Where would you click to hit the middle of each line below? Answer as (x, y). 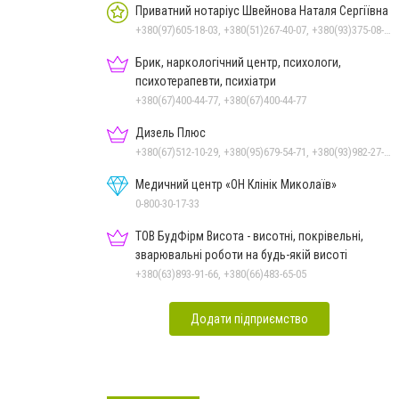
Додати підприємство (249, 318)
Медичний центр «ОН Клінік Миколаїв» (236, 184)
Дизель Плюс (171, 132)
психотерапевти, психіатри (206, 81)
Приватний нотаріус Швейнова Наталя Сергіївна (262, 10)
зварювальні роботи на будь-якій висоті (241, 254)
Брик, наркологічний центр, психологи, (238, 62)
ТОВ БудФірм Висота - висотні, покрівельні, (249, 236)
